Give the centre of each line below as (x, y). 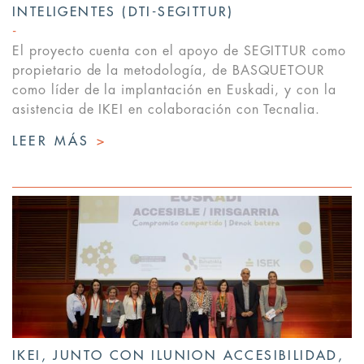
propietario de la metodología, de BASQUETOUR (169, 71)
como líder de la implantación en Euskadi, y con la (174, 91)
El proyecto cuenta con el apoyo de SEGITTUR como (180, 52)
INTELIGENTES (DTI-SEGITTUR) (123, 13)
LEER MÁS (54, 142)
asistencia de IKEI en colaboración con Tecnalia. (167, 110)
